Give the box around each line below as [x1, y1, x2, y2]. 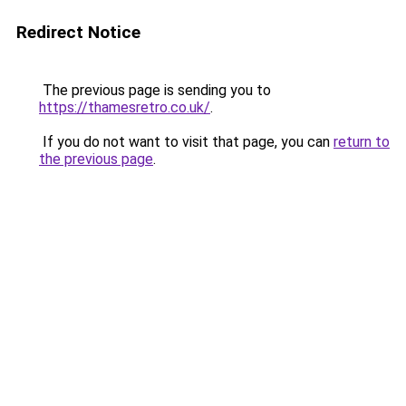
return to [333, 133, 390, 150]
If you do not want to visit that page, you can [39, 133, 333, 150]
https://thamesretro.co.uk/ [39, 99, 210, 116]
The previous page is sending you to [39, 82, 271, 99]
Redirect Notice [16, 22, 140, 43]
